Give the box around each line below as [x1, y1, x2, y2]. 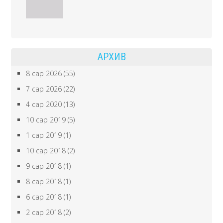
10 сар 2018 [26, 146, 66, 156]
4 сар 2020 [26, 100, 62, 110]
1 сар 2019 [26, 130, 62, 140]
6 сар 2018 [26, 192, 62, 202]
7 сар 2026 [26, 84, 62, 94]
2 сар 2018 [26, 208, 62, 218]
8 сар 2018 [26, 177, 62, 187]
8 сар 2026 [26, 69, 62, 79]
